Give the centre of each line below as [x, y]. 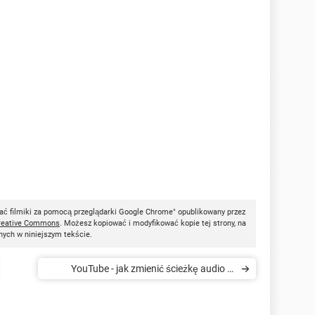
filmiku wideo [206, 289]
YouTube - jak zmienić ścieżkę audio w [153, 268]
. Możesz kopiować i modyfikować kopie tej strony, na [153, 223]
